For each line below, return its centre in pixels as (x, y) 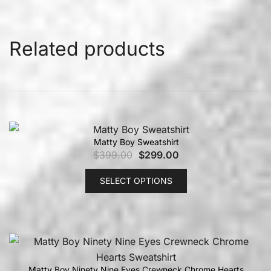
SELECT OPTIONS (136, 181)
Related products (87, 49)
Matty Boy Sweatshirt (136, 142)
